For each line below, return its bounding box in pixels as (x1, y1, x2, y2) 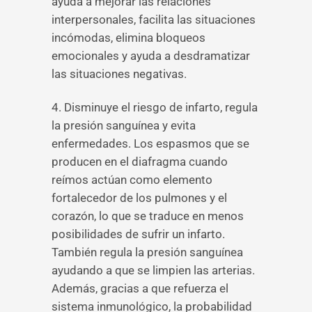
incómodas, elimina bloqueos (52, 31, 205, 45)
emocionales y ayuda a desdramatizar (52, 49, 250, 63)
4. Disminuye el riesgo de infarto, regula (52, 100, 258, 114)
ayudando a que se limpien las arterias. (52, 263, 255, 277)
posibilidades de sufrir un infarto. (52, 227, 225, 241)
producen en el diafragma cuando (52, 155, 228, 169)
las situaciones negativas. (52, 67, 187, 81)
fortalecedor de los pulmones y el (52, 191, 227, 205)
